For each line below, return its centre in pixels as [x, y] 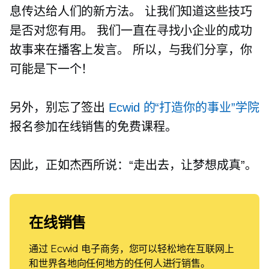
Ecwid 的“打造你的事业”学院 [184, 108]
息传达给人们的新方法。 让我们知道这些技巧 [131, 12]
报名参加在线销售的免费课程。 [93, 127]
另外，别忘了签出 [59, 108]
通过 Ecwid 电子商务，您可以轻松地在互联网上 [131, 249]
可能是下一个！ [52, 69]
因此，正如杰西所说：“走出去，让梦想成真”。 [133, 165]
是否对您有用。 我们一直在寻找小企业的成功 [131, 31]
